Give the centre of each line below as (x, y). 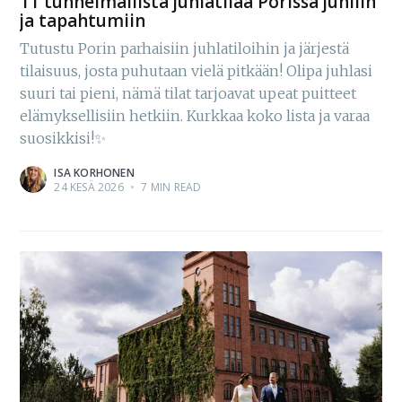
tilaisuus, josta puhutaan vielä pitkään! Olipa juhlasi (197, 70)
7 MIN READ (170, 187)
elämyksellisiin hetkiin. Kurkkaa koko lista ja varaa (195, 115)
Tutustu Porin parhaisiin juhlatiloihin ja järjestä (185, 48)
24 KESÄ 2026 (89, 187)
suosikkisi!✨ (63, 138)
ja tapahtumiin (83, 21)
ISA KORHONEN (94, 172)
